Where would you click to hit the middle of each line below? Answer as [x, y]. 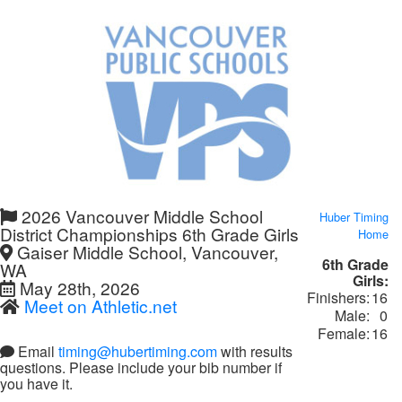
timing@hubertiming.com [138, 352]
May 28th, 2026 [78, 288]
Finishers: [338, 297]
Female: [344, 333]
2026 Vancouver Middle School [140, 216]
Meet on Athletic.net [100, 306]
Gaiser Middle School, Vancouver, [145, 252]
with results [255, 352]
